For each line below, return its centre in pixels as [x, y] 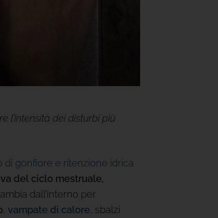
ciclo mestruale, [67, 179]
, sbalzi [105, 210]
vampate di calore [49, 210]
